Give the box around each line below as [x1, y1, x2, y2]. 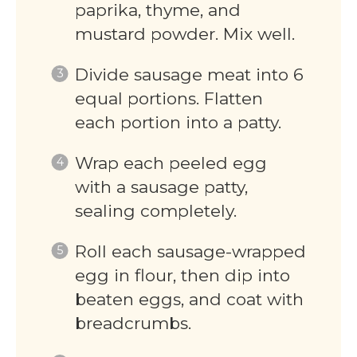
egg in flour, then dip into [74, 265, 290, 286]
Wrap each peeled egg [74, 153, 267, 174]
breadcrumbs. [74, 313, 191, 334]
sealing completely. [74, 201, 237, 222]
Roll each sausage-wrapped [74, 241, 306, 262]
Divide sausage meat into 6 [74, 65, 304, 85]
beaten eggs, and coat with [74, 289, 304, 310]
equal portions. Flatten [74, 88, 263, 109]
